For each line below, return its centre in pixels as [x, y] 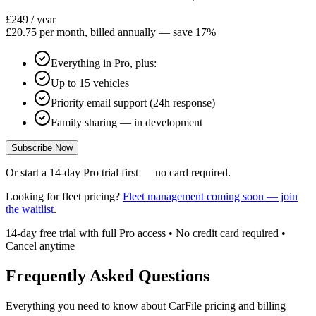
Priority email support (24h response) [133, 103]
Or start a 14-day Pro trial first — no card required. [118, 173]
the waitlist [30, 209]
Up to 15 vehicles [90, 83]
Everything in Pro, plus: [104, 63]
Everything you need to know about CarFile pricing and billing [146, 305]
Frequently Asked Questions [108, 276]
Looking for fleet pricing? [63, 197]
